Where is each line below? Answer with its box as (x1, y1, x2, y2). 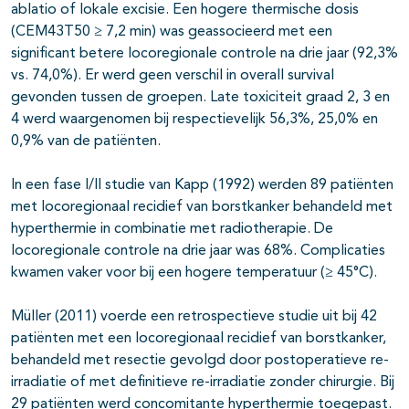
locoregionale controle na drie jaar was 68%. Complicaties (11, 244, 385, 259)
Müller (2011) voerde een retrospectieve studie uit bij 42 (11, 309, 377, 325)
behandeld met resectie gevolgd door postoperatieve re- (11, 353, 389, 369)
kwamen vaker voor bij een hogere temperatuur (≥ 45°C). (11, 266, 377, 281)
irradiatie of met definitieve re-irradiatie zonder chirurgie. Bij (11, 375, 394, 391)
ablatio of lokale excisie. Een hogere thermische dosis (11, 3, 359, 18)
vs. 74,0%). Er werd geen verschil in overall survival (11, 68, 334, 84)
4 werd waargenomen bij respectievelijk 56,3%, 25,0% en (11, 112, 378, 128)
